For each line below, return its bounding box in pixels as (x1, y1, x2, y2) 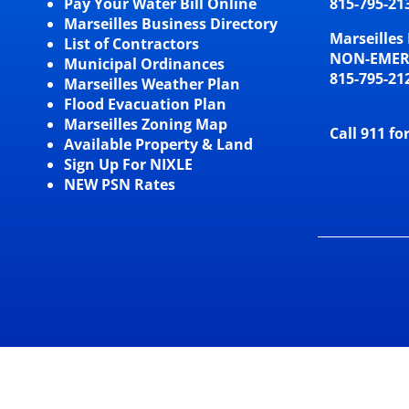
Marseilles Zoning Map (63, 114, 227, 135)
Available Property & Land (63, 134, 253, 155)
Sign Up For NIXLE (63, 154, 193, 175)
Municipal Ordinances (63, 54, 225, 75)
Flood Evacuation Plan (63, 94, 226, 115)
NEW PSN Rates (63, 174, 175, 195)
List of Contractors (63, 34, 199, 55)
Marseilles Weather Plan (63, 74, 240, 95)
